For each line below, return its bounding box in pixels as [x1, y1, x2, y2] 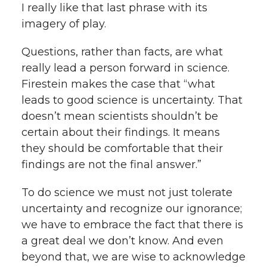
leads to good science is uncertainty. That [21, 93, 243, 107]
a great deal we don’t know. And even [21, 234, 223, 247]
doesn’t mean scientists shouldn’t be [21, 109, 218, 123]
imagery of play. [21, 17, 106, 30]
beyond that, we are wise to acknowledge [21, 250, 246, 263]
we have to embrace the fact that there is [21, 218, 243, 231]
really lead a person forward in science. [21, 61, 229, 74]
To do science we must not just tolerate [21, 185, 232, 199]
